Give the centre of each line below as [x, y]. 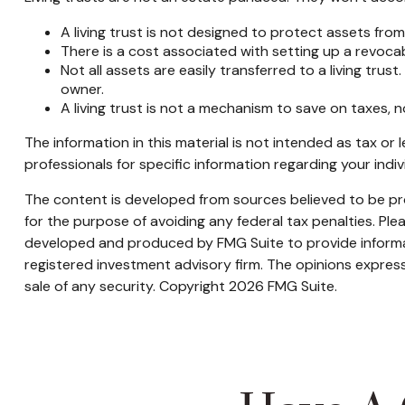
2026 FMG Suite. [283, 287]
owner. [82, 89]
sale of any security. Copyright [126, 287]
